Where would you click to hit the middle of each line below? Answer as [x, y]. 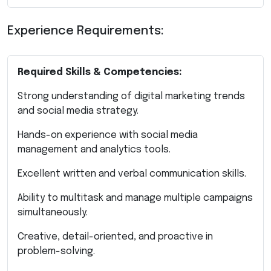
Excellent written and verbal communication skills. [132, 174]
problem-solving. [56, 251]
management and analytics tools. [94, 149]
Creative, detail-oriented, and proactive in [115, 237]
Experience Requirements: [86, 31]
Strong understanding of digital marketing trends [131, 96]
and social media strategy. [78, 111]
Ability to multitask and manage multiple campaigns [135, 198]
